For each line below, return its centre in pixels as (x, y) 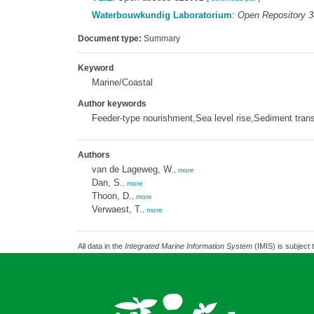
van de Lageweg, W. (132, 169)
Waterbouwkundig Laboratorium (162, 15)
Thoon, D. (111, 196)
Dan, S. (107, 183)
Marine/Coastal (122, 82)
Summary (161, 39)
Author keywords (112, 104)
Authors (94, 155)
